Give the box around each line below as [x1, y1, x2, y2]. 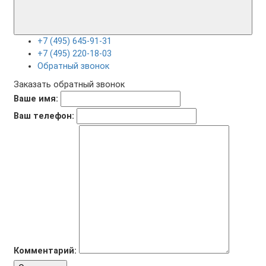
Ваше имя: [14, 93, 58, 104]
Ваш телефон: [14, 110, 74, 121]
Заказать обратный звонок [14, 79, 125, 90]
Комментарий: [14, 245, 77, 256]
